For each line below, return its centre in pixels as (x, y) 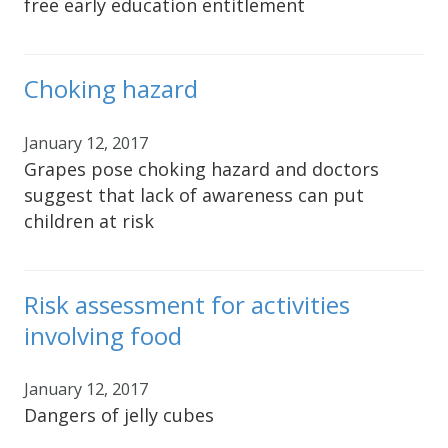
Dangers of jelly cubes (119, 414)
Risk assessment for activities (187, 304)
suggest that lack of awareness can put (194, 194)
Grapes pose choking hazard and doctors (201, 168)
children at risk (89, 220)
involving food (103, 335)
